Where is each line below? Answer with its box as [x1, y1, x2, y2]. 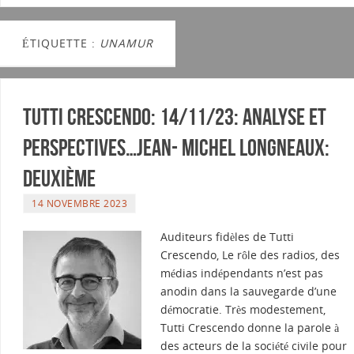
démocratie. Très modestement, [160, 302, 326, 318]
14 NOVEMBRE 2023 [32, 197, 127, 210]
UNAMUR [100, 36, 153, 51]
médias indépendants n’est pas [160, 265, 323, 281]
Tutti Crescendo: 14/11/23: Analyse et [23, 104, 326, 130]
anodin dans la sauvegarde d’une [160, 284, 337, 299]
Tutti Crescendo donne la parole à [160, 320, 339, 336]
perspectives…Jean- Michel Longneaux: [23, 134, 330, 161]
